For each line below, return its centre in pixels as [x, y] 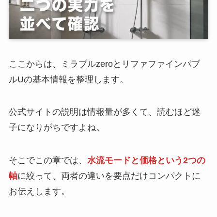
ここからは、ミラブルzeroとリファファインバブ [104, 64]
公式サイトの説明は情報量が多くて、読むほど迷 [104, 112]
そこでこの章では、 [48, 161]
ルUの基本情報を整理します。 [68, 79]
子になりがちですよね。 [56, 128]
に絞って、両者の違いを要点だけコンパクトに [109, 176]
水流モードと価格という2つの [146, 161]
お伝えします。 [39, 192]
